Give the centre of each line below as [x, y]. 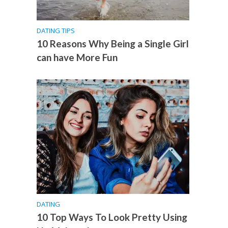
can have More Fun [77, 58]
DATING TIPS [56, 31]
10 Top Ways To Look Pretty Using [112, 217]
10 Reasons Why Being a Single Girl [113, 44]
